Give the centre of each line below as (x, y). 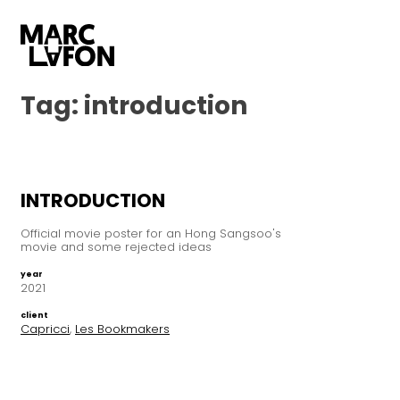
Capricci (45, 329)
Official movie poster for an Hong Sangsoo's (151, 234)
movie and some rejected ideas (116, 247)
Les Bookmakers (122, 329)
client (34, 316)
